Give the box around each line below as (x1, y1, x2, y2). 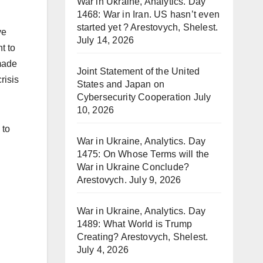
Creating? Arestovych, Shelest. (76, 232, 208, 242)
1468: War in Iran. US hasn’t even (76, 9, 220, 19)
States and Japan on (76, 79, 165, 89)
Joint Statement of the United (76, 66, 200, 76)
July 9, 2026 (129, 175, 181, 185)
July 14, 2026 (76, 35, 134, 45)
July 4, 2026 (76, 245, 129, 255)
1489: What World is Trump (76, 219, 193, 229)
